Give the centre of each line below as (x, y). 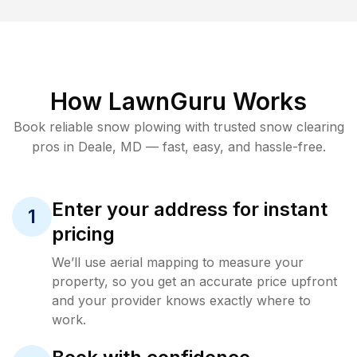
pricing (83, 234)
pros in (55, 147)
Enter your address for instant (190, 209)
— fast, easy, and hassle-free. (233, 147)
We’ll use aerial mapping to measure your (178, 262)
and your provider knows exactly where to (181, 300)
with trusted (218, 127)
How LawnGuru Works (178, 101)
